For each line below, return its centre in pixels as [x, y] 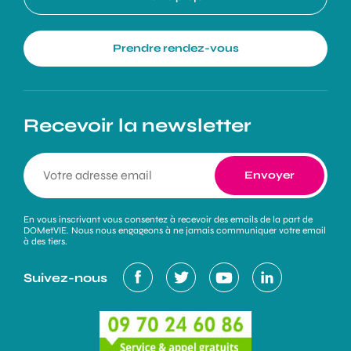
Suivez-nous [65, 277]
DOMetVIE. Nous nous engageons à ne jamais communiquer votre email [175, 231]
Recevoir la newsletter [138, 126]
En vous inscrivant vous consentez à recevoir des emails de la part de [168, 220]
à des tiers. [45, 242]
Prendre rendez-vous [175, 49]
